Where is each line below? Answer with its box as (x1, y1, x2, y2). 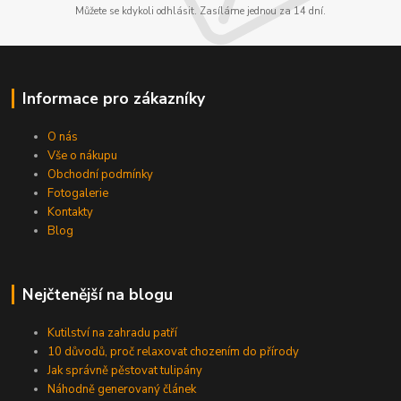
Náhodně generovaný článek (47, 380, 197, 397)
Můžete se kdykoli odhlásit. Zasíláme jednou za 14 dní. (75, 4, 326, 19)
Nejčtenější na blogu (21, 283, 173, 305)
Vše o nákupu (47, 147, 118, 164)
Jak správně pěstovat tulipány (47, 362, 203, 379)
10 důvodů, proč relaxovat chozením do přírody (47, 343, 300, 360)
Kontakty (47, 203, 94, 220)
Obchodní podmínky (47, 166, 154, 183)
